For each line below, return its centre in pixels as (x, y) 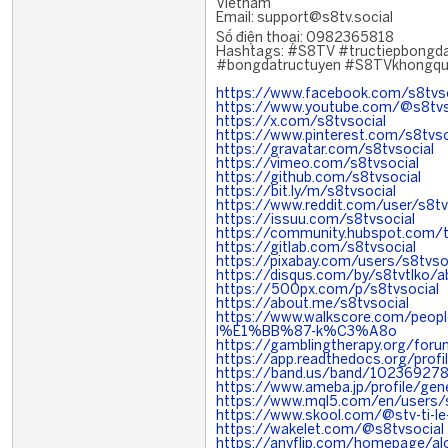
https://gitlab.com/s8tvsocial (316, 248)
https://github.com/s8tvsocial (318, 178)
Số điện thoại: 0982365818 (305, 38)
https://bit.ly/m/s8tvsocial (306, 192)
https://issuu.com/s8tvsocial (315, 220)
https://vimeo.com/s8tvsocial (317, 164)
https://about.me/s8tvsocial (312, 304)
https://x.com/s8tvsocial (301, 122)
